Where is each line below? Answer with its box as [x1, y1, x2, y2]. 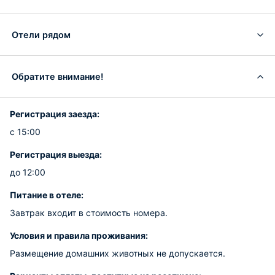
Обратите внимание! [12, 71, 103, 82]
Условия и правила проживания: [10, 230, 148, 241]
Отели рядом [12, 29, 71, 40]
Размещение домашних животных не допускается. [10, 248, 225, 258]
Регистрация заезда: [10, 109, 99, 119]
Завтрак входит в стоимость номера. [10, 207, 168, 218]
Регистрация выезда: [10, 149, 102, 160]
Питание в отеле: [10, 190, 83, 200]
